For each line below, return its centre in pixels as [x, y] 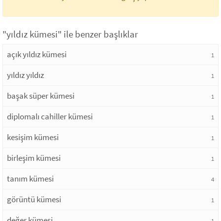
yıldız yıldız [25, 75]
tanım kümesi [30, 179]
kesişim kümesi [33, 137]
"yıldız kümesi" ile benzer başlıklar [70, 34]
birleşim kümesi [34, 158]
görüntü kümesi [34, 199]
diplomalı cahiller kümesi [50, 116]
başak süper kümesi [41, 96]
